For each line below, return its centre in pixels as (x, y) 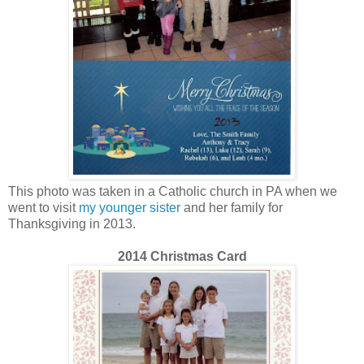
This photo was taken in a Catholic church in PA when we (173, 191)
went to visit (42, 207)
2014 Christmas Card (182, 256)
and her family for (232, 207)
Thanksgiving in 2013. (74, 223)
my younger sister (128, 207)
